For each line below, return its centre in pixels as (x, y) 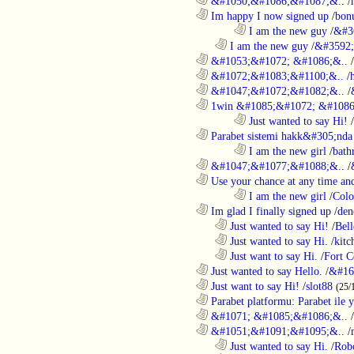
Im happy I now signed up (268, 15)
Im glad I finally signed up (269, 211)
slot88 (319, 286)
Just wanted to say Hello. (265, 271)
